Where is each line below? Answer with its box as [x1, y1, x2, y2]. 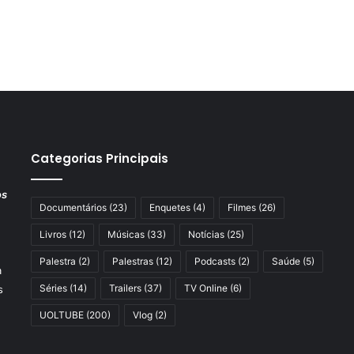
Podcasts [194, 255, 235, 267]
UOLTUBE [39, 309, 84, 321]
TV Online [183, 282, 228, 294]
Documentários [39, 201, 107, 213]
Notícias [187, 228, 224, 240]
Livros [39, 228, 66, 240]
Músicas [107, 228, 145, 240]
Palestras [111, 255, 153, 267]
